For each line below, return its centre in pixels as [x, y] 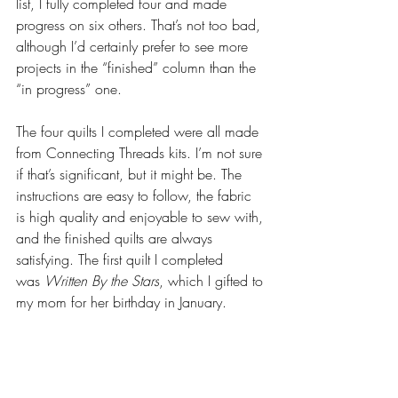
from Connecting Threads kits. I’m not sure [141, 153]
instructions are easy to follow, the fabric [136, 195]
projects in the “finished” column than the [138, 68]
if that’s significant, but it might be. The [131, 174]
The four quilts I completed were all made [139, 131]
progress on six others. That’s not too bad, [140, 25]
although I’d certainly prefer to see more [134, 46]
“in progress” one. [69, 89]
